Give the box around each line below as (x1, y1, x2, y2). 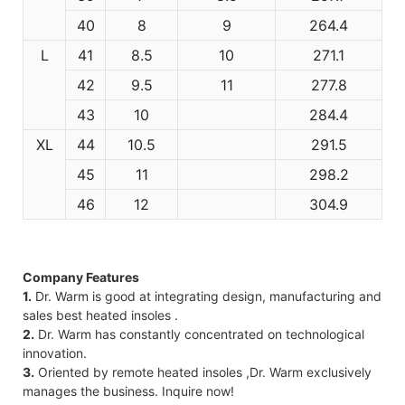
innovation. (23, 344, 87, 361)
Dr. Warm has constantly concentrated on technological (34, 325, 364, 342)
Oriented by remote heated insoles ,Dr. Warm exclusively (34, 363, 372, 380)
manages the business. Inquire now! (23, 382, 234, 399)
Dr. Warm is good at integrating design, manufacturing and (32, 287, 381, 304)
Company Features (23, 268, 139, 285)
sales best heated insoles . (23, 306, 178, 323)
